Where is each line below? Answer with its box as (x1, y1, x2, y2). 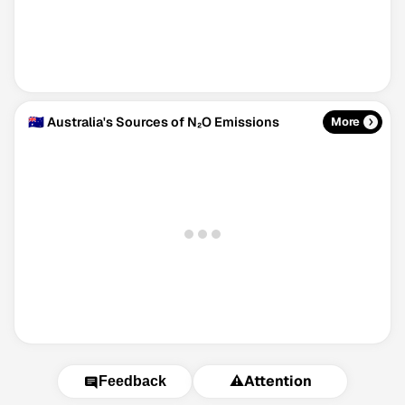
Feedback (98, 373, 166, 389)
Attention (243, 372, 312, 391)
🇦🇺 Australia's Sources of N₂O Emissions (28, 113, 279, 130)
